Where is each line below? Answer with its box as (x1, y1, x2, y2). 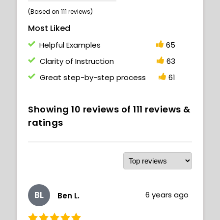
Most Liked (28, 22, 70, 34)
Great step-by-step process (39, 72, 146, 82)
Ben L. (57, 191, 80, 201)
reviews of (81, 103, 133, 115)
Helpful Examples (39, 39, 101, 50)
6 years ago (145, 189, 189, 200)
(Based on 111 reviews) (28, 7, 93, 16)
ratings (28, 116, 63, 129)
